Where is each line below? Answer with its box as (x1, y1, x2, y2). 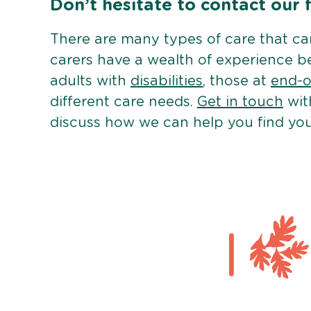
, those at (203, 74, 271, 89)
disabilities (131, 74, 203, 89)
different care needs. (50, 95, 197, 110)
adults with (50, 74, 131, 89)
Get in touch (197, 95, 283, 110)
